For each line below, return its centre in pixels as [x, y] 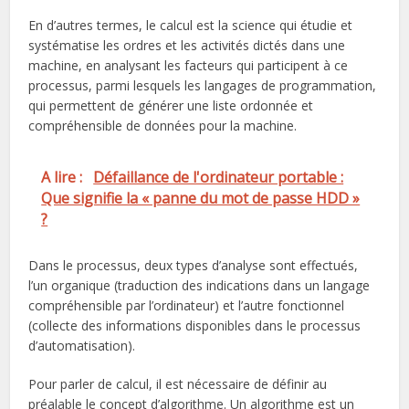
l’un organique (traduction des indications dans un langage [199, 286]
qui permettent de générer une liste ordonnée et [171, 106]
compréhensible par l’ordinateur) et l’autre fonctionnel [187, 306]
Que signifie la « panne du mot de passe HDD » [201, 199]
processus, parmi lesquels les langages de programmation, [203, 86]
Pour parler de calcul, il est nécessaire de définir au [178, 384]
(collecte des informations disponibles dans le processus [195, 326]
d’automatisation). [82, 346]
